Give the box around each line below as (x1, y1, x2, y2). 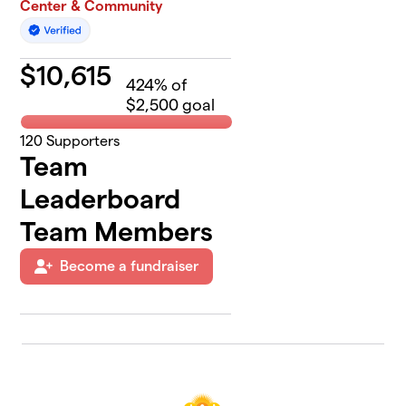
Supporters (43, 133, 121, 150)
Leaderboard (20, 184, 181, 215)
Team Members (20, 217, 214, 247)
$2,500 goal (126, 96, 216, 114)
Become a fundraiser (60, 258, 199, 275)
